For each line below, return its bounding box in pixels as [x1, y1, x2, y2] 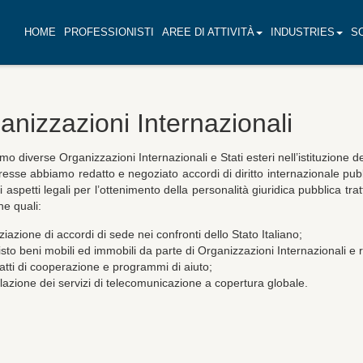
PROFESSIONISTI [64, 26, 154, 38]
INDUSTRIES [271, 26, 335, 38]
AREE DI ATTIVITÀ [162, 26, 254, 38]
